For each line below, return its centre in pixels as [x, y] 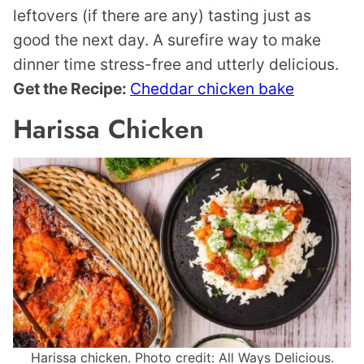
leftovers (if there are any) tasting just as [162, 16]
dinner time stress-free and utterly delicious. [176, 65]
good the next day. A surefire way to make [167, 40]
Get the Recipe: [71, 89]
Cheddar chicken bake [212, 89]
